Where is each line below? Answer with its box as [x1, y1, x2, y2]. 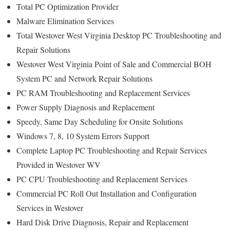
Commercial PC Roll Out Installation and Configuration [16, 187, 197, 199]
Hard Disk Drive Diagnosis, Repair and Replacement [16, 216, 188, 227]
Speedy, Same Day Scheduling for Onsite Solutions [16, 116, 183, 127]
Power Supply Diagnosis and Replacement [16, 101, 155, 112]
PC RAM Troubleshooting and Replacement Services [16, 87, 190, 98]
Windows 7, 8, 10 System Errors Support [16, 130, 149, 141]
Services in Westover [16, 202, 83, 213]
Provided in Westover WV [16, 159, 101, 170]
